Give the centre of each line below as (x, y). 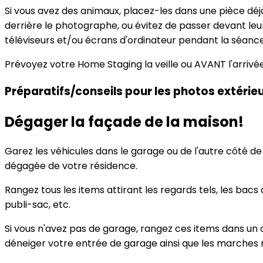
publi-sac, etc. (38, 204)
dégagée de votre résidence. (71, 166)
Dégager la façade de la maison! (124, 122)
